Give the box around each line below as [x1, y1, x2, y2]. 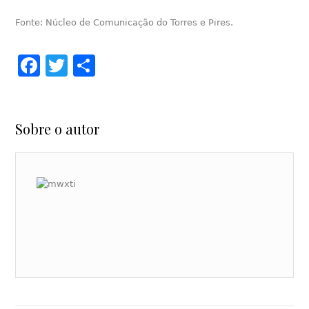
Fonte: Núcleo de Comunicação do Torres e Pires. [15, 17, 234, 28]
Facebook [40, 52, 146, 79]
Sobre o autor [15, 119, 100, 139]
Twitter [68, 52, 143, 79]
